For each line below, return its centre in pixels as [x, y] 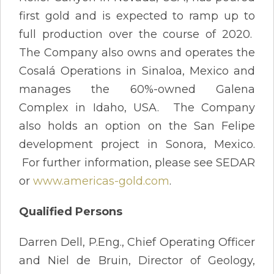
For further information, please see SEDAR [137, 162]
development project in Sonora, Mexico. [137, 144]
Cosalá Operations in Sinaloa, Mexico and [137, 71]
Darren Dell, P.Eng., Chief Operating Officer [137, 242]
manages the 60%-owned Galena [137, 89]
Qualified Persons [71, 211]
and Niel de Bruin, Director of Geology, [137, 260]
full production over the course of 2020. [137, 34]
